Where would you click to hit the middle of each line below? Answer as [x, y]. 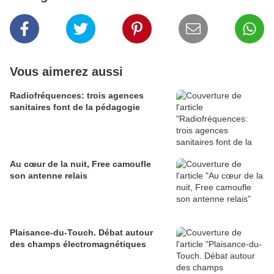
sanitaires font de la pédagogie [75, 107]
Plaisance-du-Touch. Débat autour [81, 233]
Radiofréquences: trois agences [77, 96]
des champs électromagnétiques [78, 244]
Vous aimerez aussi [66, 72]
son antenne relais [49, 176]
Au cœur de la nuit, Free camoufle [80, 164]
